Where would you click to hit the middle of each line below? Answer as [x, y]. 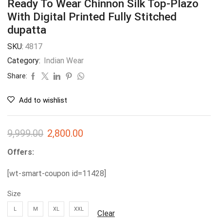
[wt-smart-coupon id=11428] [57, 173]
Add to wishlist [43, 100]
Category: [25, 61]
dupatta [27, 30]
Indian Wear [64, 61]
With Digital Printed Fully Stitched [92, 17]
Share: [17, 76]
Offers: [21, 152]
